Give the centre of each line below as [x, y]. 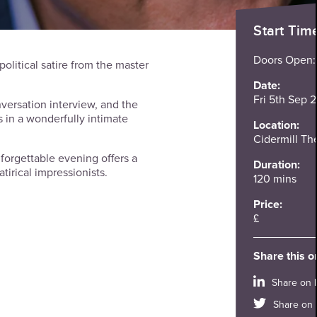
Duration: [277, 165]
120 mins [275, 179]
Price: [268, 204]
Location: [277, 125]
